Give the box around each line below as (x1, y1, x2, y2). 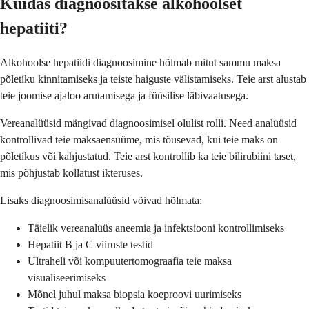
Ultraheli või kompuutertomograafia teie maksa (28, 255, 232, 267)
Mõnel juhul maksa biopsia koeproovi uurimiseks (28, 288, 241, 300)
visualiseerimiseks (28, 271, 106, 283)
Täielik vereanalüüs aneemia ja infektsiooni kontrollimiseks (28, 221, 284, 234)
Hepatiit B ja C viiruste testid (28, 238, 153, 250)
